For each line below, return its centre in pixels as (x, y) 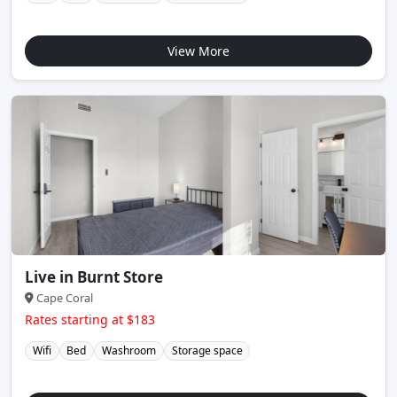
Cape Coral (63, 297)
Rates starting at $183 (90, 319)
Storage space (207, 350)
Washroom (128, 350)
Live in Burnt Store (94, 276)
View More (198, 51)
